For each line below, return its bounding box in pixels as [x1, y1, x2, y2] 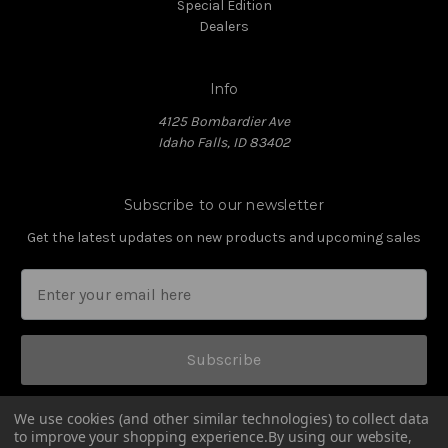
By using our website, [268, 427, 413, 446]
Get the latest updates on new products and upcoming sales [27, 228, 421, 246]
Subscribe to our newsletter [124, 195, 324, 214]
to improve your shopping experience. [14, 427, 269, 446]
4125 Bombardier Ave [158, 112, 290, 130]
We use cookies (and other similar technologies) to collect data [14, 409, 429, 428]
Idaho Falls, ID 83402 [158, 133, 290, 151]
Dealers [199, 17, 249, 35]
